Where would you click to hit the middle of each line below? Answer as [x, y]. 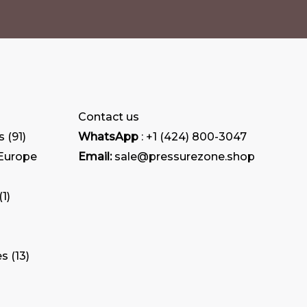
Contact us [108, 117]
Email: [95, 157]
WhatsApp [109, 137]
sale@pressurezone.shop [183, 157]
